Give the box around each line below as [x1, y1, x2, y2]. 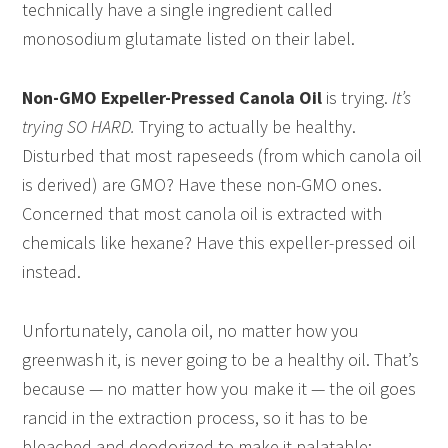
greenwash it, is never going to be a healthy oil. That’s [22, 348, 420, 372]
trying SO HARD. [22, 115, 136, 139]
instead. [22, 260, 82, 284]
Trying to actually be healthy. [135, 115, 357, 139]
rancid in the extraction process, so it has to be [22, 406, 369, 430]
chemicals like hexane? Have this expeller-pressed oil [22, 231, 417, 255]
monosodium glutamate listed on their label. [22, 27, 356, 51]
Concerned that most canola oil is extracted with [22, 202, 383, 226]
